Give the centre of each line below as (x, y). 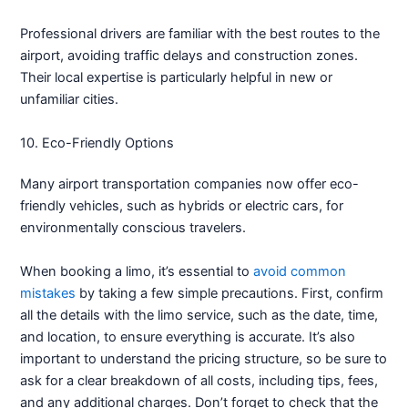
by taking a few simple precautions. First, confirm (230, 293)
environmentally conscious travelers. (133, 228)
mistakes (48, 293)
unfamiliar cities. (70, 100)
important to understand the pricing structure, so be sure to (204, 358)
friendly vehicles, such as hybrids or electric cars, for (182, 206)
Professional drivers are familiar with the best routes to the (200, 34)
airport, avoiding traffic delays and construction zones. (189, 56)
